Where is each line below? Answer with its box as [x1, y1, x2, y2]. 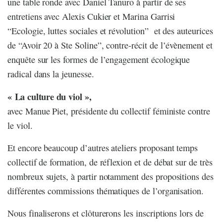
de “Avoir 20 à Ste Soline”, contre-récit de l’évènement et [7, 39, 213, 52]
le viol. [7, 119, 33, 132]
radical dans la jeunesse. [7, 68, 94, 80]
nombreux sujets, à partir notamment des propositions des [7, 170, 214, 183]
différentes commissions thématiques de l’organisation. [7, 185, 204, 197]
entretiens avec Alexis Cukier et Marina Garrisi [7, 10, 175, 23]
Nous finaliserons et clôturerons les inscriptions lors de [7, 207, 204, 220]
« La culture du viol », [7, 90, 92, 104]
